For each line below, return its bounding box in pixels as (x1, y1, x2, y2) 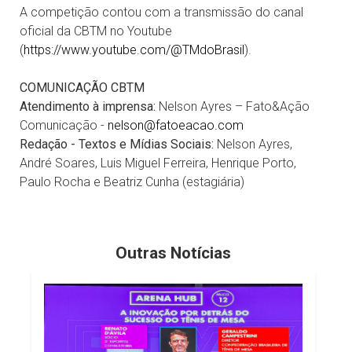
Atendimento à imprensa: (20, 98, 156, 114)
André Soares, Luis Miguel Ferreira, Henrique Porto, (20, 155, 296, 170)
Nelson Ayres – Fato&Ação (156, 98, 310, 114)
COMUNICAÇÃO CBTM (20, 79, 145, 95)
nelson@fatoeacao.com (108, 117, 244, 133)
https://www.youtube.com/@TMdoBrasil (24, 42, 244, 57)
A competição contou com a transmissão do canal (20, 4, 303, 20)
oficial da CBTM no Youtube (20, 23, 172, 38)
